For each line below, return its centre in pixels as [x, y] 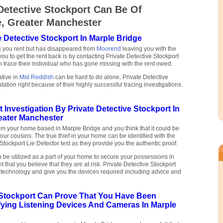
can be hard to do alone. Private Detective [111, 77]
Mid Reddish [37, 77]
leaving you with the [149, 49]
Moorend [109, 49]
